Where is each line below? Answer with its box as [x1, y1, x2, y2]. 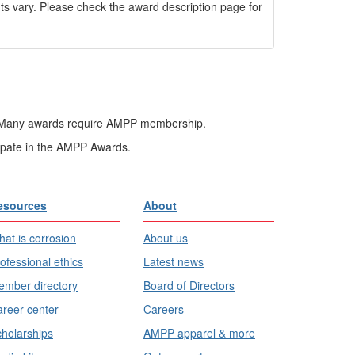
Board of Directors [143, 277, 235, 293]
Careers [143, 301, 184, 317]
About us [143, 230, 188, 246]
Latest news [143, 254, 204, 269]
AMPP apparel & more [143, 325, 255, 341]
